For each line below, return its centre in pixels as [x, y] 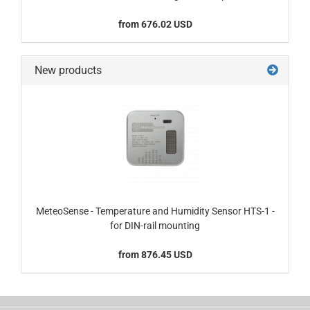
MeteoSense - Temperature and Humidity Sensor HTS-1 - [155, 211]
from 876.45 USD [155, 255]
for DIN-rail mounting [155, 226]
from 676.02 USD [155, 24]
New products [67, 70]
